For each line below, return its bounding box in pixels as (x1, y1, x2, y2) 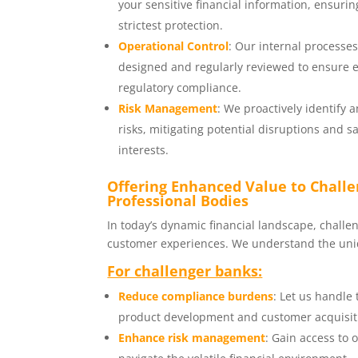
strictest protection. (118, 18, 224, 34)
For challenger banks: (107, 261, 263, 281)
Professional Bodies (107, 191, 249, 211)
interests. (118, 142, 169, 158)
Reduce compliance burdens (118, 288, 274, 304)
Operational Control (118, 38, 229, 54)
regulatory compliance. (118, 80, 242, 96)
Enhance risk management (118, 330, 266, 346)
